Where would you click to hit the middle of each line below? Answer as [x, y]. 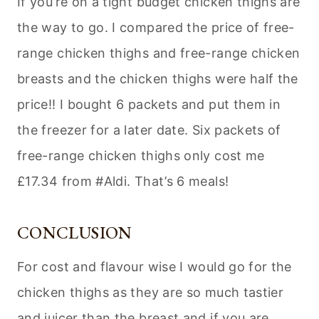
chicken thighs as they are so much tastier [151, 293]
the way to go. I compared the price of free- [156, 28]
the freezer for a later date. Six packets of [149, 130]
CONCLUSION [75, 233]
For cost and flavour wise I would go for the [155, 267]
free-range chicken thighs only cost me [141, 156]
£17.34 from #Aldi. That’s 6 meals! [123, 182]
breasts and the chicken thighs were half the [158, 79]
